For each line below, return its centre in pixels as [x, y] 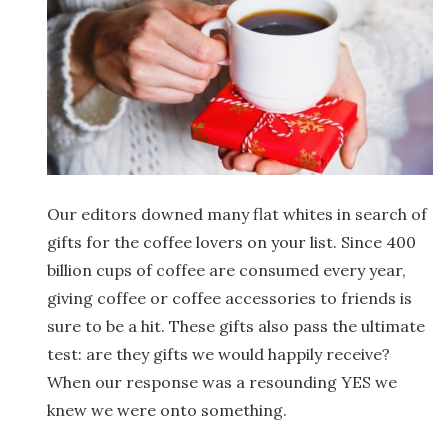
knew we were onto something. [167, 409]
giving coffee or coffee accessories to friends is [229, 297]
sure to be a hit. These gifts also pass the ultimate [236, 325]
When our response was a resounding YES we [222, 381]
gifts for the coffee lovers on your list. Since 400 [231, 241]
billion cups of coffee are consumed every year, [226, 269]
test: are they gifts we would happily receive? [218, 353]
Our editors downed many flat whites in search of [237, 213]
